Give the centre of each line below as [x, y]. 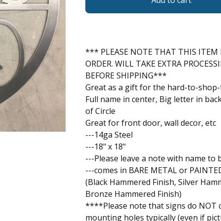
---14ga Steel [109, 135]
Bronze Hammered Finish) [133, 194]
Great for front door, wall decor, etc [150, 123]
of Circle [100, 111]
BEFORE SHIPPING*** [126, 75]
